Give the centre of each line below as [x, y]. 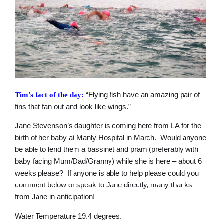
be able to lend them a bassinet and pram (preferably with [107, 149]
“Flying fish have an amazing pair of [142, 95]
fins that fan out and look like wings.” [73, 107]
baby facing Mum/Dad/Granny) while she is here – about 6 [108, 161]
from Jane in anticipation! [55, 197]
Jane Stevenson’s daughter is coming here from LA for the [108, 126]
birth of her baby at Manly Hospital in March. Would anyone [110, 138]
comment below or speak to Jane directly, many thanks [104, 185]
